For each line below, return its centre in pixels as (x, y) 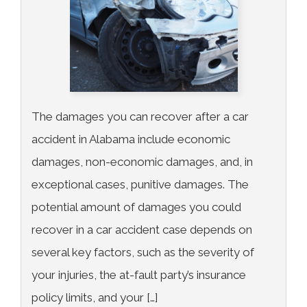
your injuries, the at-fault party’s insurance (139, 275)
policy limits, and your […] (95, 298)
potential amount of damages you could (136, 207)
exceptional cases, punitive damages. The (140, 185)
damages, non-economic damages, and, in (142, 162)
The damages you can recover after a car (140, 117)
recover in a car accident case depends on (142, 230)
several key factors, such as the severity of (143, 253)
